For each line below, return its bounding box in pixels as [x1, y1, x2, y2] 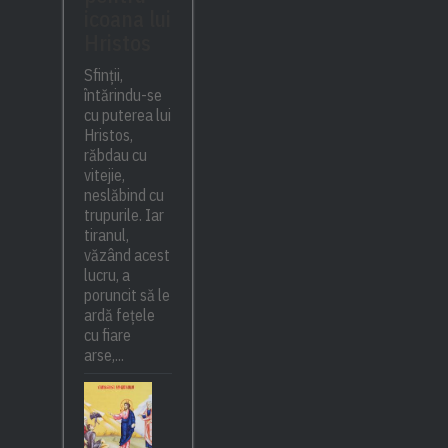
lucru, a [83, 264, 130, 285]
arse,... [83, 344, 124, 365]
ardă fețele [83, 304, 155, 325]
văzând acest [83, 244, 170, 265]
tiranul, [83, 224, 129, 245]
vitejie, [83, 164, 125, 185]
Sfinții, [83, 64, 123, 85]
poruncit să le [83, 284, 170, 305]
